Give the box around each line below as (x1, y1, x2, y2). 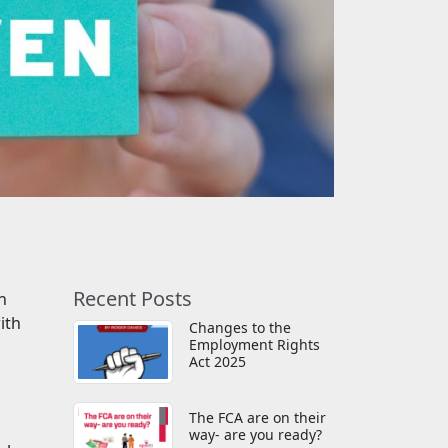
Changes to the (189, 317, 291, 337)
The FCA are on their (189, 407, 326, 427)
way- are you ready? (189, 424, 322, 444)
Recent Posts (73, 284, 192, 312)
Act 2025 (189, 351, 246, 371)
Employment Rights (189, 334, 320, 354)
